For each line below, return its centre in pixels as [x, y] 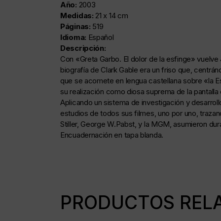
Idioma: [74, 37]
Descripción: [83, 48]
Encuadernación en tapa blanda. [113, 135]
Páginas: [76, 27]
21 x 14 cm [112, 16]
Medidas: [78, 16]
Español [101, 37]
